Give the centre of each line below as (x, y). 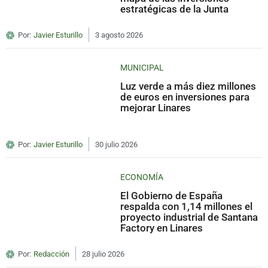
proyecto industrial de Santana (189, 217)
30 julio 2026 (116, 144)
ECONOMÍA (142, 177)
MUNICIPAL (142, 67)
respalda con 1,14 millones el (187, 206)
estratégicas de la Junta (175, 9)
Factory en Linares (162, 228)
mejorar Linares (156, 107)
